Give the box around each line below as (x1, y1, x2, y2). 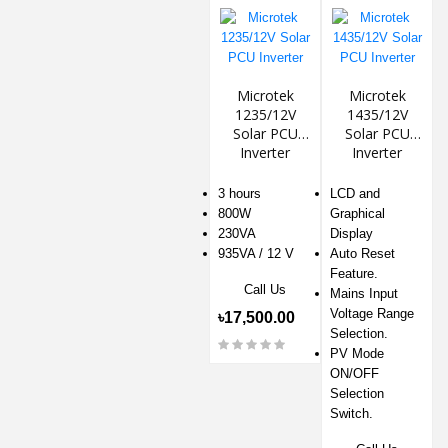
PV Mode (330, 345, 384, 361)
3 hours (218, 185, 261, 201)
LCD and (330, 185, 380, 201)
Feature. (330, 265, 378, 281)
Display (330, 225, 377, 241)
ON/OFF (330, 365, 379, 381)
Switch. (330, 405, 373, 421)
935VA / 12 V (218, 245, 294, 261)
